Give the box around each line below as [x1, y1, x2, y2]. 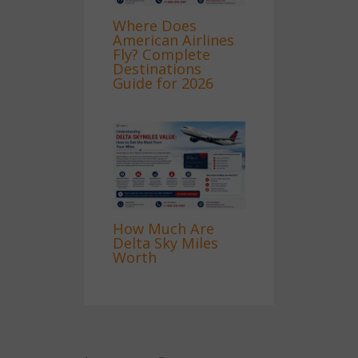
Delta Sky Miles [113, 233, 219, 253]
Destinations [113, 58, 202, 78]
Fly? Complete [113, 44, 211, 64]
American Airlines [113, 30, 235, 50]
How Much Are [113, 218, 215, 238]
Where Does [113, 15, 197, 35]
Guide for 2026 [113, 73, 214, 93]
